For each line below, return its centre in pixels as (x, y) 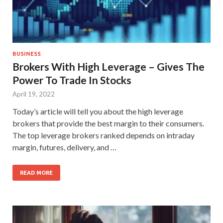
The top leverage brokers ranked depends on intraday (104, 135)
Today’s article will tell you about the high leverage (98, 111)
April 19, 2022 (34, 94)
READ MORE (36, 173)
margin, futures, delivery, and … (64, 147)
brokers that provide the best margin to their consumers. (108, 123)
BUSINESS (27, 54)
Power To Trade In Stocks (72, 80)
